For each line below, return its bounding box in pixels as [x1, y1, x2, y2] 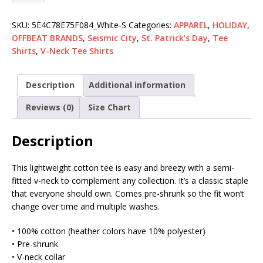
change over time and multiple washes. [12, 201, 160, 213]
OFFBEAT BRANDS [12, 32, 83, 43]
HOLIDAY [213, 19, 247, 31]
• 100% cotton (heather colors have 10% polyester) [12, 225, 205, 237]
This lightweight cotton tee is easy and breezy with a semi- [12, 162, 234, 174]
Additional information [89, 79, 186, 90]
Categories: [129, 19, 174, 31]
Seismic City [87, 32, 137, 43]
